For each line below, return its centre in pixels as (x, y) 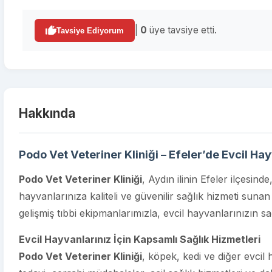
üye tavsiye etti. (182, 30)
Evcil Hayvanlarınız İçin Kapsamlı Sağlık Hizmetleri (140, 239)
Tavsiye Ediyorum (90, 30)
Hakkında (47, 113)
